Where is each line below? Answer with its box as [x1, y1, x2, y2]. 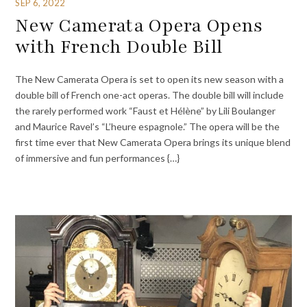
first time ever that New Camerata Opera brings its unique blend [15, 136, 291, 148]
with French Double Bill [15, 34, 223, 60]
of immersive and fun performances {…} [15, 151, 180, 164]
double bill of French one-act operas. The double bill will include [15, 88, 284, 101]
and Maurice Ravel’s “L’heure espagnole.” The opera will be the [15, 120, 280, 132]
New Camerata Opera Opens [15, 13, 263, 38]
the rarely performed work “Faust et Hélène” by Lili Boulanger [15, 104, 276, 116]
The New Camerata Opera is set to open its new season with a [15, 73, 284, 85]
